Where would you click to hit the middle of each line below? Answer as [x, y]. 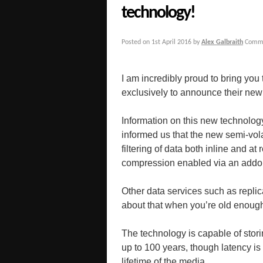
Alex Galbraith [222, 43]
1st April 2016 [171, 43]
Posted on [136, 43]
